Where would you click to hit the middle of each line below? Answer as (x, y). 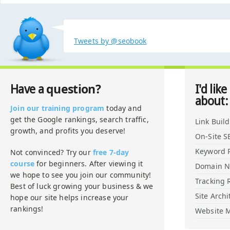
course (23, 164)
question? (73, 89)
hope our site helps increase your (70, 197)
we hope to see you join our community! (81, 175)
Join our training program (57, 108)
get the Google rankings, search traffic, (80, 119)
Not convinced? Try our (52, 152)
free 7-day (111, 152)
